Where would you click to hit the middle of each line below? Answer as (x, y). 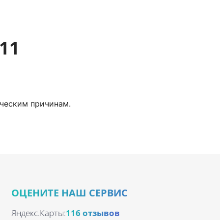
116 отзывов (93, 213)
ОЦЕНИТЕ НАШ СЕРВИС (69, 193)
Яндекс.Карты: (39, 213)
